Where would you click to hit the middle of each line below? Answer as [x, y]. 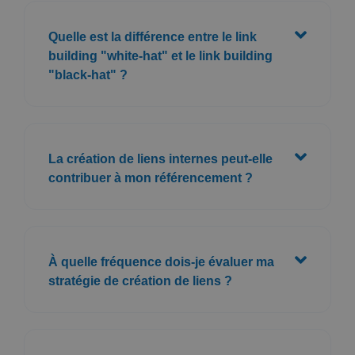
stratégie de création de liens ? [140, 281]
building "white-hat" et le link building [160, 55]
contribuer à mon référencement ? [151, 177]
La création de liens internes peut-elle [160, 158]
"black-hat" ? [88, 74]
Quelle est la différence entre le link [153, 36]
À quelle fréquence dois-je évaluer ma [161, 261]
